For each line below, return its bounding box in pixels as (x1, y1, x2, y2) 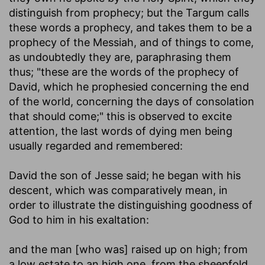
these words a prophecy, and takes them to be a (9, 21, 252, 34)
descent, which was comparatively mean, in (9, 183, 228, 196)
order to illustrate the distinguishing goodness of (9, 198, 253, 211)
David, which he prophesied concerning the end (9, 80, 249, 93)
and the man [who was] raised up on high (9, 243, 218, 256)
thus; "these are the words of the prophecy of (9, 65, 239, 78)
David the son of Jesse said (9, 169, 146, 182)
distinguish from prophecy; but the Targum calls (9, 6, 249, 19)
